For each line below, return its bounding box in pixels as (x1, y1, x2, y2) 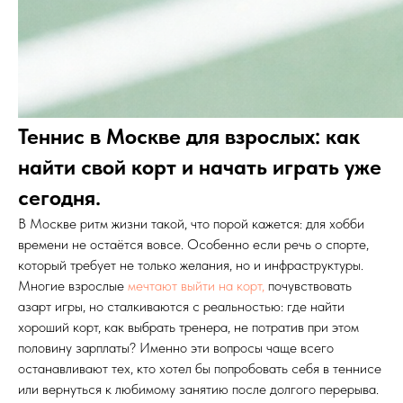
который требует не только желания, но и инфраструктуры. (18, 256, 363, 273)
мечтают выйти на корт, (128, 277, 264, 294)
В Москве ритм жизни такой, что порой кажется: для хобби (18, 215, 364, 232)
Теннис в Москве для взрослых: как (18, 123, 360, 149)
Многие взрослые (18, 277, 128, 294)
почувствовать (264, 277, 352, 294)
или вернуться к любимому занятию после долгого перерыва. (18, 381, 379, 398)
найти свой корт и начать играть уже (18, 154, 381, 180)
